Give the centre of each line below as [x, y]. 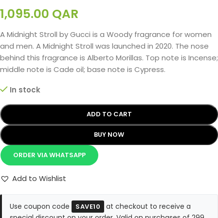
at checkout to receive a [147, 206]
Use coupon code [41, 206]
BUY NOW [109, 135]
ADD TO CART [109, 114]
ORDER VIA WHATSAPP [49, 155]
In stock [25, 90]
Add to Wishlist [39, 178]
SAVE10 [88, 207]
